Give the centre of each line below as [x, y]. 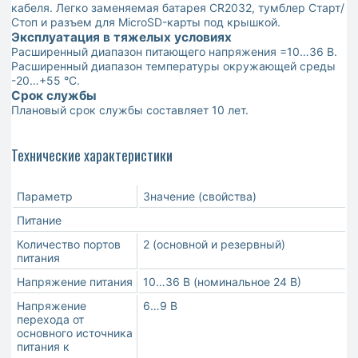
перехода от [50, 320]
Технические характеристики [92, 155]
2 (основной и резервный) [214, 245]
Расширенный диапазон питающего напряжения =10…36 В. [174, 52]
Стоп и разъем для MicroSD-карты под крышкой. [146, 22]
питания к [43, 347]
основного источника [75, 333]
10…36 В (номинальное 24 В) [222, 282]
